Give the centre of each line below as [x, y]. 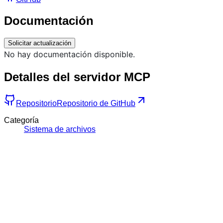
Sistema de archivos [60, 129]
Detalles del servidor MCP [77, 77]
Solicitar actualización [40, 43]
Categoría [21, 120]
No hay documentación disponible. [69, 54]
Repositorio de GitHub [96, 103]
